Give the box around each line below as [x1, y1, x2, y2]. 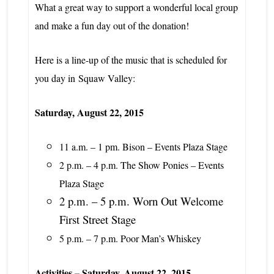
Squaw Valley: [78, 71, 135, 84]
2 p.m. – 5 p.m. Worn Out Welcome [59, 193, 223, 209]
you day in [34, 71, 78, 84]
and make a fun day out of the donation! [34, 18, 189, 32]
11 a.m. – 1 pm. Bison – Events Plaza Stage [59, 139, 228, 153]
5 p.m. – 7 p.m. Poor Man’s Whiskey [59, 231, 201, 245]
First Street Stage [59, 211, 136, 227]
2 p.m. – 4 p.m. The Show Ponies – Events [59, 158, 224, 171]
